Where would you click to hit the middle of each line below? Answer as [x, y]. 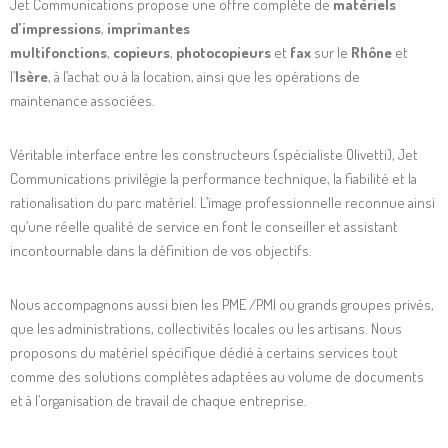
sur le [331, 52]
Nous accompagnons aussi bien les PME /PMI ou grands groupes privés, [222, 304]
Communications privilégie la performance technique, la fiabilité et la [213, 178]
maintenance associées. [82, 100]
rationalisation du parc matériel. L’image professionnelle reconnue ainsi [222, 202]
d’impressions [55, 28]
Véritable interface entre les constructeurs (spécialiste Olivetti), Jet [214, 154]
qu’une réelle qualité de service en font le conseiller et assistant [204, 226]
